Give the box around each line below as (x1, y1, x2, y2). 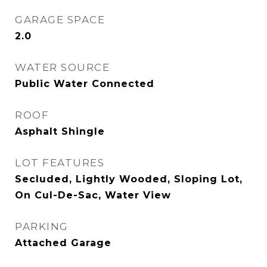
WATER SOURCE (15, 61, 110, 73)
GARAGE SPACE (15, 14, 105, 26)
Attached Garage (15, 237, 111, 249)
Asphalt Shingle (15, 126, 105, 137)
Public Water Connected (15, 78, 154, 89)
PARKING (15, 221, 69, 232)
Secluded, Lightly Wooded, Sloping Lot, (15, 173, 243, 185)
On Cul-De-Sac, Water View (15, 190, 171, 201)
